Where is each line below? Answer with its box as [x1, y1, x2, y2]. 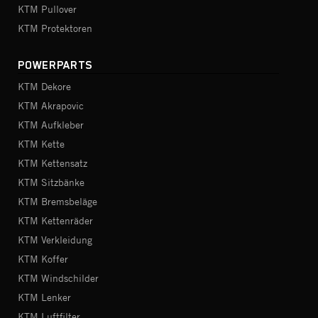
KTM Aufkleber [18, 119, 84, 131]
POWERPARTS [18, 58, 93, 72]
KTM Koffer [18, 253, 68, 265]
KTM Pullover [18, 3, 77, 15]
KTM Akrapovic [18, 99, 84, 111]
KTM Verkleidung [18, 234, 92, 246]
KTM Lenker [18, 291, 71, 303]
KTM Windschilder [18, 272, 99, 284]
